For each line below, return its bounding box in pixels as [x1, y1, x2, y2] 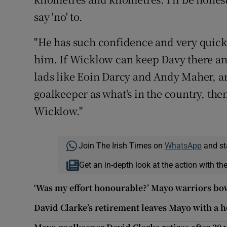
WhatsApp [164, 141, 202, 150]
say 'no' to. [34, 9, 83, 24]
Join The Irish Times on [78, 141, 165, 150]
